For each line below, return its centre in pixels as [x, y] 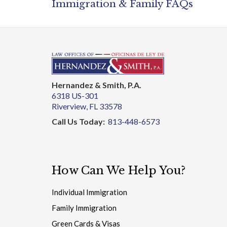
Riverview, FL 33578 [87, 87]
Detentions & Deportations [98, 220]
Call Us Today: [79, 102]
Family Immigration [84, 189]
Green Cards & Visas [86, 204]
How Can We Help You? [119, 152]
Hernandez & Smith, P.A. [97, 65]
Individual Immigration [89, 173]
